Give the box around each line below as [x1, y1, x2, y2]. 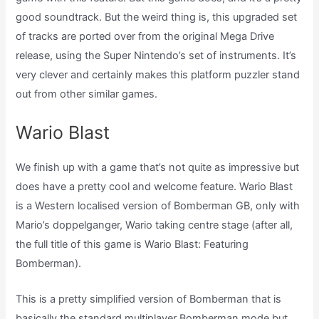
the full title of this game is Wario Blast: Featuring [16, 237, 249, 251]
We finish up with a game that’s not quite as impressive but [16, 160, 300, 174]
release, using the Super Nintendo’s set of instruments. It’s [16, 49, 297, 63]
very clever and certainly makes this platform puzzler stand [16, 68, 300, 82]
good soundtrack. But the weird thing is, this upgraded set [16, 11, 298, 24]
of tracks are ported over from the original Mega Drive [16, 30, 275, 43]
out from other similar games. [16, 88, 158, 101]
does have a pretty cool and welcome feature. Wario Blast [16, 179, 293, 193]
